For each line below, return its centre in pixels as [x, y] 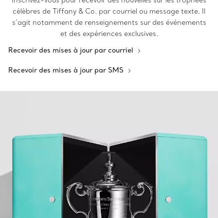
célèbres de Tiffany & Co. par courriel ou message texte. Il [109, 11]
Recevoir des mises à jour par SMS [67, 70]
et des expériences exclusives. [109, 34]
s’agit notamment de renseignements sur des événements [109, 22]
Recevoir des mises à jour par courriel [72, 50]
